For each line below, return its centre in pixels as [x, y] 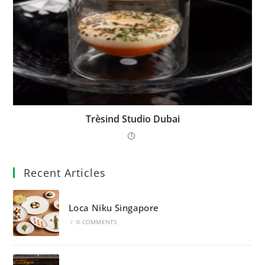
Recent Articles [65, 173]
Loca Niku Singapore [114, 207]
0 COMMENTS [97, 222]
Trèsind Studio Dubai [132, 119]
